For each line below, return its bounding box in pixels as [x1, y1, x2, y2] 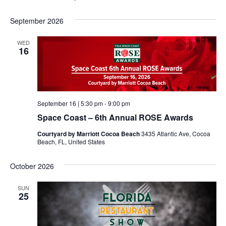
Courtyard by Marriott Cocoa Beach [37, 129, 141, 139]
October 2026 [10, 161, 54, 172]
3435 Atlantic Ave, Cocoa [141, 129, 210, 138]
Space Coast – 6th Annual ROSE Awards [37, 111, 193, 124]
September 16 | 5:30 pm [37, 99, 103, 108]
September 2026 [10, 15, 64, 26]
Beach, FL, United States [37, 137, 105, 146]
